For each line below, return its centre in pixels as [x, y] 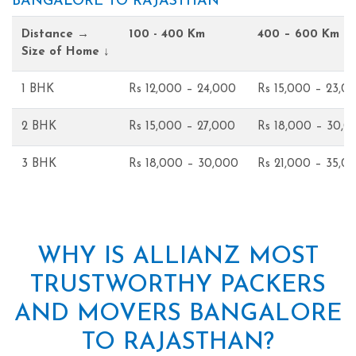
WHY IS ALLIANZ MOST [178, 257]
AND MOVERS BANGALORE [178, 314]
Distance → [55, 34]
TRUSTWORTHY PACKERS [178, 285]
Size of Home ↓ [66, 52]
